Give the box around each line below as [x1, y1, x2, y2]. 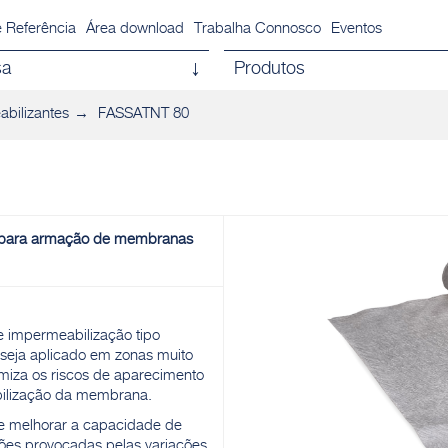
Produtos [234, 61, 305, 79]
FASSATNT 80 [98, 107, 189, 122]
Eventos [330, 22, 382, 37]
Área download [85, 22, 184, 37]
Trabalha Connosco [193, 22, 321, 37]
